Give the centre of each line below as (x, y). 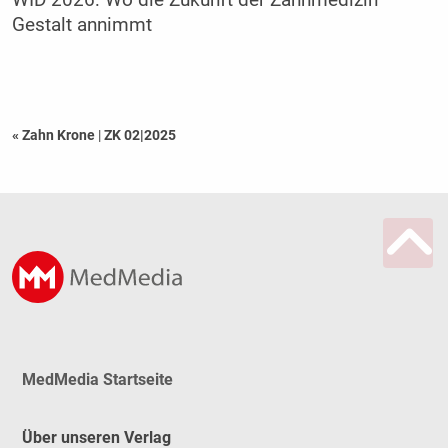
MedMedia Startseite (97, 379)
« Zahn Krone (54, 134)
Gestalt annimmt (81, 24)
